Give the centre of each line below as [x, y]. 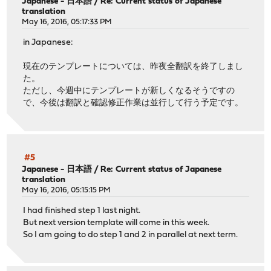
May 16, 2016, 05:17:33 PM [67, 22]
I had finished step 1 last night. [82, 211]
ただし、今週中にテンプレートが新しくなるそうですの [129, 91]
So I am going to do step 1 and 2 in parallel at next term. [131, 235]
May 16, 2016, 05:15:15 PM [67, 190]
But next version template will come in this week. [116, 223]
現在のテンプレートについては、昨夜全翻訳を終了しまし [133, 67]
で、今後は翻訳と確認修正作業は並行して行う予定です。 [133, 103]
